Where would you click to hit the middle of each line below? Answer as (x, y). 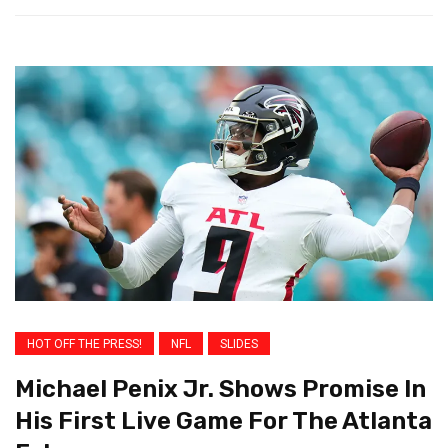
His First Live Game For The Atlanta (223, 421)
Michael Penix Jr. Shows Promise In (220, 389)
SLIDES (239, 344)
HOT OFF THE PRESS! (84, 344)
